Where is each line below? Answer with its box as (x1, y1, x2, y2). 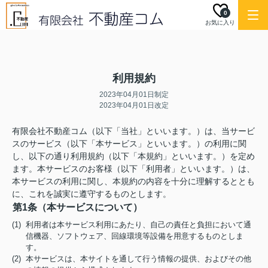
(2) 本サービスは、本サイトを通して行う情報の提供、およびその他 (12, 254, 251, 263)
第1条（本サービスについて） (13, 202, 142, 212)
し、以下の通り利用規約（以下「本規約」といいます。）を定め (12, 151, 255, 161)
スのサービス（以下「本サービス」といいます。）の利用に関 (12, 139, 246, 148)
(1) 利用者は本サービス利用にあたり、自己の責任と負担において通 (12, 220, 251, 229)
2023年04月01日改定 (99, 101, 169, 109)
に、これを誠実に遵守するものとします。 (12, 189, 171, 199)
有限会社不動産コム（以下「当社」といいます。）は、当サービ (12, 126, 255, 136)
